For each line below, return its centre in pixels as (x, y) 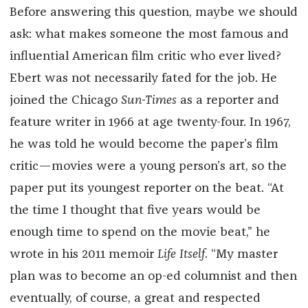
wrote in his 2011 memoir (83, 255)
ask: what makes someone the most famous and (149, 35)
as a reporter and (228, 101)
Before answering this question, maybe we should (153, 13)
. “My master (241, 255)
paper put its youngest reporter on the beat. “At (146, 189)
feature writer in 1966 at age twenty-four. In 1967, (150, 123)
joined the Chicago (65, 101)
